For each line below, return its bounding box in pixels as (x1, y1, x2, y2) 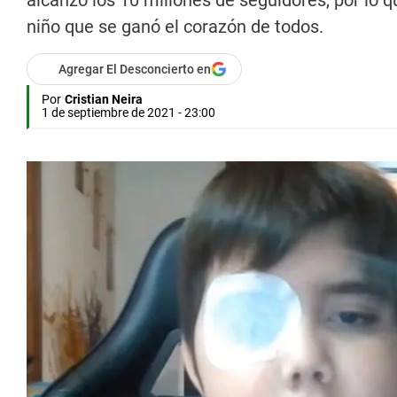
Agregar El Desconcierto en (58, 62, 211, 77)
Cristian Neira (65, 92, 143, 107)
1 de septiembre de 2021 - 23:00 (42, 105, 215, 121)
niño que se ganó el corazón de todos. (27, 16, 323, 38)
